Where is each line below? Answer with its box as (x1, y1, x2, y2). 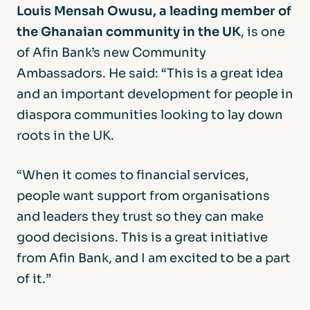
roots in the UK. (17, 128, 114, 143)
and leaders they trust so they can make (17, 209, 264, 224)
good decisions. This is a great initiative (17, 230, 268, 245)
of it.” (17, 271, 51, 286)
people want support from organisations (17, 188, 270, 203)
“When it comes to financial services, (17, 167, 249, 183)
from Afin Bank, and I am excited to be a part (17, 250, 291, 266)
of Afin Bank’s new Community (17, 45, 206, 60)
